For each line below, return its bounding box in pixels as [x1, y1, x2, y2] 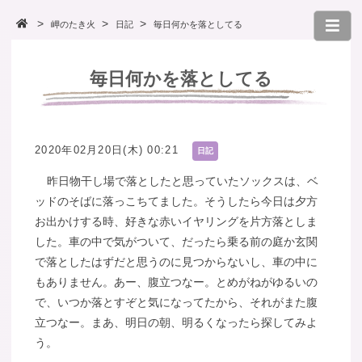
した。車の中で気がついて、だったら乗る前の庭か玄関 [35, 234, 318, 248]
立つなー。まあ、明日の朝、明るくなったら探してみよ [35, 315, 318, 329]
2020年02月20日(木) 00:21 [35, 143, 179, 156]
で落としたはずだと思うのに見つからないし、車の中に [35, 255, 318, 268]
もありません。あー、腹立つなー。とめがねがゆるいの [35, 275, 318, 288]
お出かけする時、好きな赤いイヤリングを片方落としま [35, 214, 318, 228]
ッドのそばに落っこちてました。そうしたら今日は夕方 [35, 194, 318, 208]
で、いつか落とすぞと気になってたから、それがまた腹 [35, 295, 318, 309]
